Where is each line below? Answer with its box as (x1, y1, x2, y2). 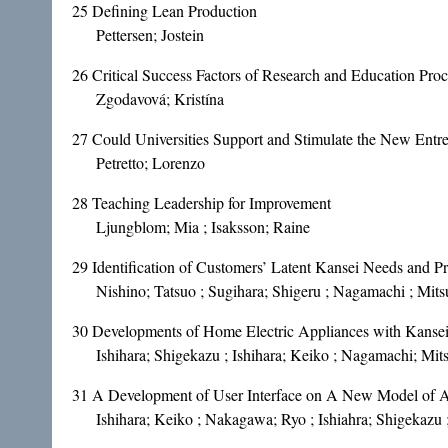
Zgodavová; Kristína (96, 88, 224, 110)
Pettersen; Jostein (96, 24, 204, 46)
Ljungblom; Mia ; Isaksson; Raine (96, 216, 310, 238)
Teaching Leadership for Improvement (92, 192, 331, 214)
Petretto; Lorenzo (96, 152, 205, 174)
